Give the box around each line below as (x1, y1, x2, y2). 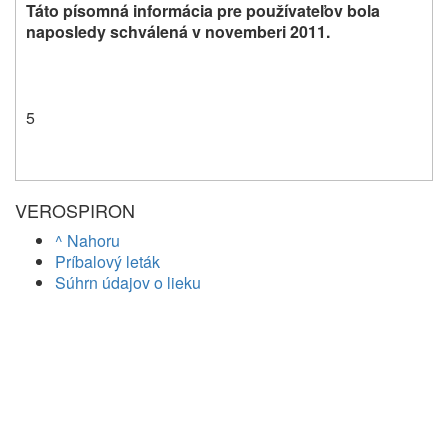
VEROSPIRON (15, 196, 135, 223)
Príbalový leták (55, 249, 160, 273)
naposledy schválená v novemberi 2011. (26, 20, 330, 44)
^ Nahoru (55, 228, 120, 252)
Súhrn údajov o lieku (55, 270, 201, 294)
